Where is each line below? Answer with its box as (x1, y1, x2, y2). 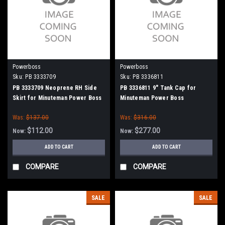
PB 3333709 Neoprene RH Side (13, 84, 97, 91)
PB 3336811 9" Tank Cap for (120, 84, 196, 91)
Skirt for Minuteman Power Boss (13, 94, 102, 101)
